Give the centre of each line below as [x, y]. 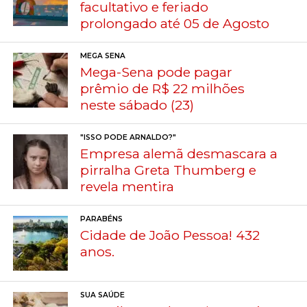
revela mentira [127, 186]
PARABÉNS [102, 219]
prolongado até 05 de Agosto [175, 23]
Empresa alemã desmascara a [179, 153]
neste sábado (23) [137, 105]
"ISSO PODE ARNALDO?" [128, 137]
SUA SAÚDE [103, 295]
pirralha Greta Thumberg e [169, 170]
